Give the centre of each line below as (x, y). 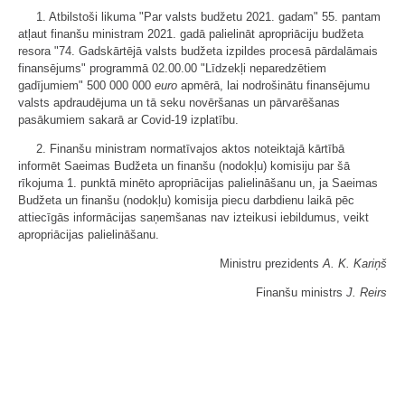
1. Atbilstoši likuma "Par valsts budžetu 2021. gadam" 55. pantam (208, 17)
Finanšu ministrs (301, 292)
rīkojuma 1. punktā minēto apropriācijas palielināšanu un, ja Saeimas (198, 183)
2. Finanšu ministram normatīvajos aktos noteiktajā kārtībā (190, 149)
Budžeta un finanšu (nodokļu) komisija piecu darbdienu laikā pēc (186, 200)
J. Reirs (367, 292)
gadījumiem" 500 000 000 (86, 85)
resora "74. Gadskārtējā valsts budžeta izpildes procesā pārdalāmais (198, 51)
